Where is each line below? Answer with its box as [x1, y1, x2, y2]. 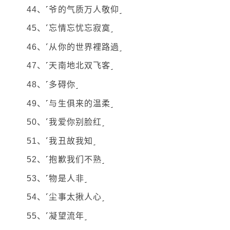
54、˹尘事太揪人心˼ [27, 193, 105, 202]
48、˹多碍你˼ [27, 80, 79, 89]
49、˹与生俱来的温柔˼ [27, 99, 114, 108]
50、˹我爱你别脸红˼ [27, 118, 105, 127]
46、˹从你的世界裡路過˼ [27, 42, 123, 51]
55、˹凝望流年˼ [27, 212, 87, 221]
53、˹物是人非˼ [27, 174, 87, 183]
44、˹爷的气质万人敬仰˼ [27, 5, 123, 14]
